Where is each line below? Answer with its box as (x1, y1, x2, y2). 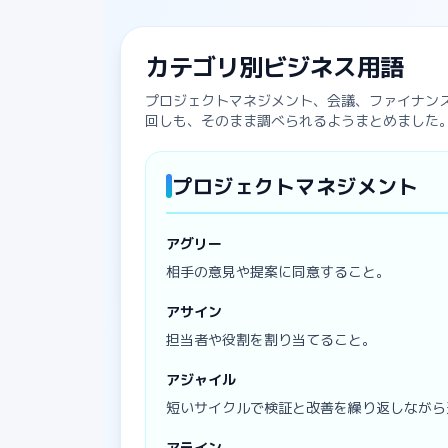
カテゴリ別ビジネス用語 (145, 49, 404, 84)
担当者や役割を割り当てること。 (166, 329, 376, 349)
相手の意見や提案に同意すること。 (166, 261, 390, 281)
